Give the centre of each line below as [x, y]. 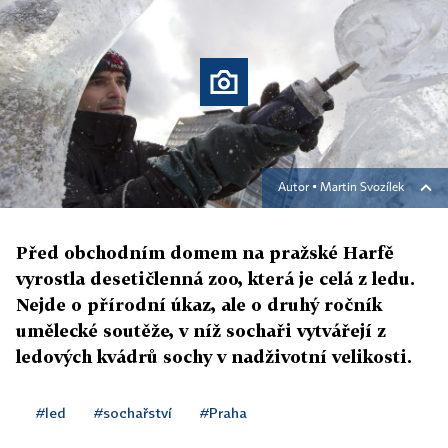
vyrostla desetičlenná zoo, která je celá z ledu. [215, 279]
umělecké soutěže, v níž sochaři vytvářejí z [201, 331]
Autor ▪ [299, 188]
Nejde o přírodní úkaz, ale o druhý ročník [199, 305]
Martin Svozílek [362, 188]
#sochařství [133, 413]
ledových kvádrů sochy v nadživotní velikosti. [214, 357]
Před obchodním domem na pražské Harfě [205, 253]
